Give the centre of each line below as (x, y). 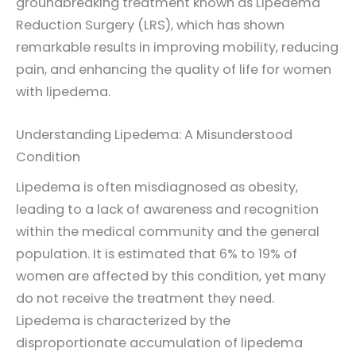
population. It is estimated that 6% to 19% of (157, 254)
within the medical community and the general (168, 232)
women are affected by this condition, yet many (171, 277)
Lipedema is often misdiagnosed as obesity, (157, 188)
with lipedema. (63, 92)
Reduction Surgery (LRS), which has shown (150, 25)
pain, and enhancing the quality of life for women (174, 70)
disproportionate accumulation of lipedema (159, 343)
